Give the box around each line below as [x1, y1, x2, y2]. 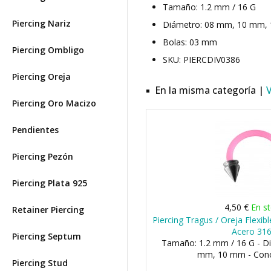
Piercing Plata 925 [12, 177, 87, 189]
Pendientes [12, 124, 59, 135]
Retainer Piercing [12, 204, 84, 215]
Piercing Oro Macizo [12, 97, 96, 109]
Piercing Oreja [12, 71, 71, 82]
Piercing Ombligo [12, 44, 84, 56]
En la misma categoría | [155, 83, 266, 97]
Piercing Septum [12, 230, 81, 242]
